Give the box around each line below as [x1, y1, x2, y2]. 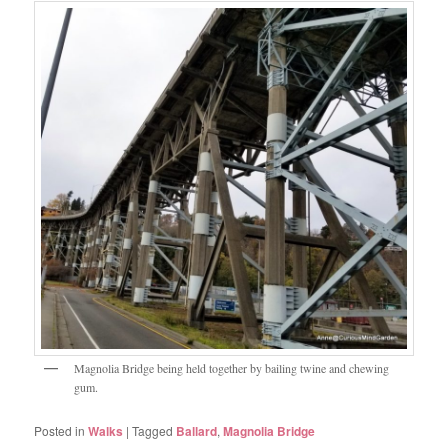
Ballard [176, 421, 218, 440]
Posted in [34, 421, 86, 439]
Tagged [132, 421, 174, 439]
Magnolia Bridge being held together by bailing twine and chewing [74, 360, 390, 376]
